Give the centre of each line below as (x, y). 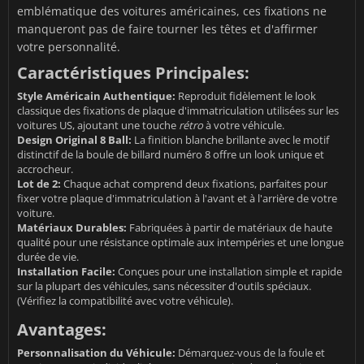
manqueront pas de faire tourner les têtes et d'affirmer (167, 29)
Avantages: (62, 330)
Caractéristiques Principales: (133, 73)
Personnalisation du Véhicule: (96, 353)
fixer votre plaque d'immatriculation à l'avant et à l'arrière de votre (177, 199)
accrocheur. (45, 169)
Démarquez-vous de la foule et (250, 353)
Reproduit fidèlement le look (246, 96)
